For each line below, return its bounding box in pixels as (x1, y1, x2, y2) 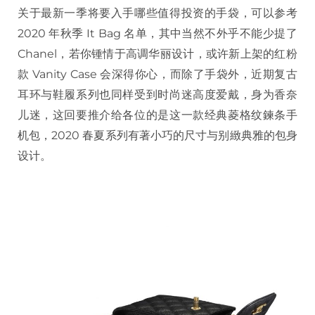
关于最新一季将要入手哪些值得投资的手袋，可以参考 (18, 6, 297, 20)
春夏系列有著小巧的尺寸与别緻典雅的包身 (82, 128, 298, 142)
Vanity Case (29, 67, 101, 81)
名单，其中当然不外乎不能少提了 (124, 26, 298, 40)
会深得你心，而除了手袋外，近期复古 (100, 67, 298, 81)
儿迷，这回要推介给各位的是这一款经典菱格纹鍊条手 (18, 108, 297, 122)
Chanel (18, 46, 57, 60)
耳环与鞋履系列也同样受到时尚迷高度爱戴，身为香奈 (18, 87, 297, 101)
